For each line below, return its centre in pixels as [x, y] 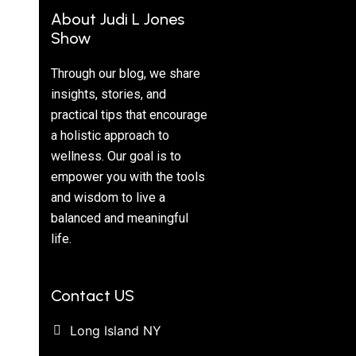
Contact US [92, 295]
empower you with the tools [128, 176]
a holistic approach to [110, 135]
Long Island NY [115, 330]
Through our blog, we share [125, 73]
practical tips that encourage [129, 114]
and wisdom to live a [108, 197]
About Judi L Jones [117, 19]
